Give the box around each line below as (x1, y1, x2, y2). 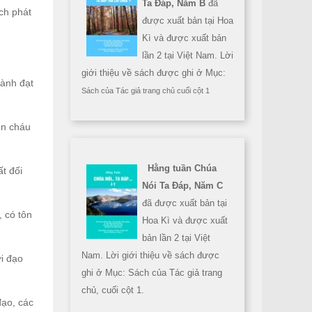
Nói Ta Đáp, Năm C (142, 180, 223, 191)
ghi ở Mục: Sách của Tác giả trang (81, 267, 222, 278)
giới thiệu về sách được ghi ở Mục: (81, 68, 226, 78)
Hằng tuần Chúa (148, 163, 217, 173)
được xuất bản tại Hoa (142, 15, 233, 26)
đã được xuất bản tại (142, 198, 227, 208)
